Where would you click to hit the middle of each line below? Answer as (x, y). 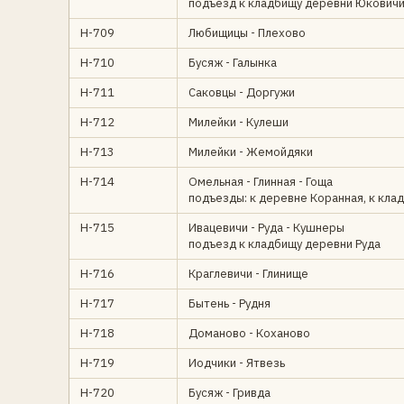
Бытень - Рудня (230, 303)
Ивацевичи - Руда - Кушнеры (266, 228)
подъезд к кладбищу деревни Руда (285, 244)
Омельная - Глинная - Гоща (261, 182)
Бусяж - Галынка (233, 63)
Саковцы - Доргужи (242, 92)
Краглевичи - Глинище (248, 274)
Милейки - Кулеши (239, 122)
